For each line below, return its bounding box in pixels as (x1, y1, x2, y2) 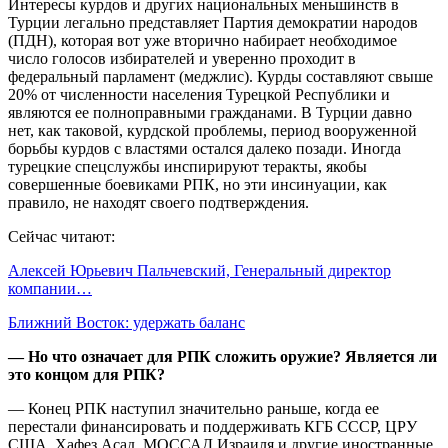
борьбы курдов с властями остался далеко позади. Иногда (8, 139, 401, 157)
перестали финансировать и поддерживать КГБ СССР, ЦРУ (8, 417, 417, 435)
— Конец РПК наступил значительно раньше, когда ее (8, 399, 379, 417)
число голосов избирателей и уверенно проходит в (8, 49, 356, 67)
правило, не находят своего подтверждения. (8, 193, 341, 211)
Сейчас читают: (8, 227, 115, 245)
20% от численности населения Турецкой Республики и (8, 85, 390, 103)
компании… (8, 279, 92, 297)
